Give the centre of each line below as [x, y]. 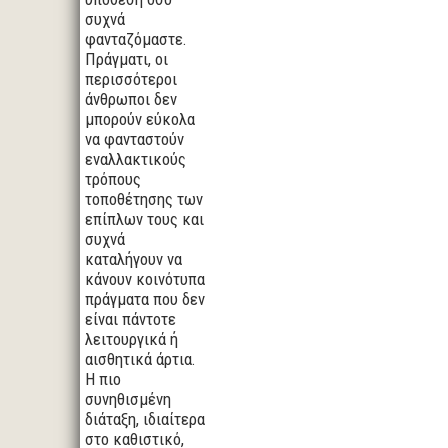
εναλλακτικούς [135, 159]
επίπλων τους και [144, 219]
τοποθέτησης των [144, 199]
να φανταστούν [134, 139]
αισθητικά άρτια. [140, 359]
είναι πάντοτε [130, 319]
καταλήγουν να [133, 259]
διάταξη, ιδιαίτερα [145, 419]
